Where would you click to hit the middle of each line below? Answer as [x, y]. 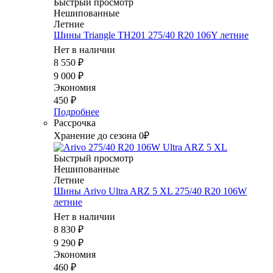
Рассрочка [75, 123]
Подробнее [76, 112]
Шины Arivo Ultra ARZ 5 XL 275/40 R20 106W [150, 191]
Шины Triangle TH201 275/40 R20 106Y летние [151, 35]
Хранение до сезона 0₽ [101, 136]
